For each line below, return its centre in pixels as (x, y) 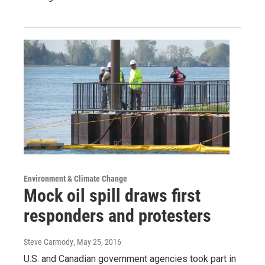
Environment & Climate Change (75, 178)
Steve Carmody (49, 242)
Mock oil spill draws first (112, 195)
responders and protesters (117, 215)
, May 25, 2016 (97, 242)
